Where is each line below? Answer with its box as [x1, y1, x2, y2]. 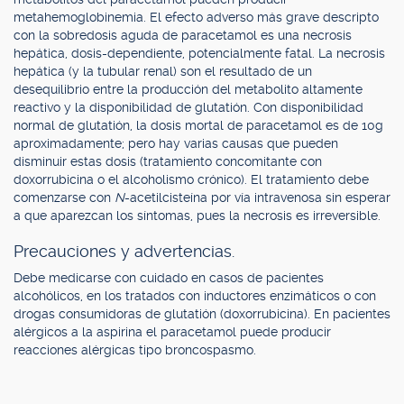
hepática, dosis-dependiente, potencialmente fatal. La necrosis [14, 46, 385, 60]
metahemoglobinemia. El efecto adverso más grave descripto [14, 10, 379, 24]
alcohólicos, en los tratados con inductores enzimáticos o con [14, 289, 376, 303]
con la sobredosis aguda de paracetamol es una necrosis [14, 28, 352, 42]
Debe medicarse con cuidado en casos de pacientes [14, 271, 324, 285]
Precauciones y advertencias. [14, 242, 234, 261]
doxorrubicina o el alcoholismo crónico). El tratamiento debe [14, 172, 369, 187]
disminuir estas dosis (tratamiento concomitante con [14, 154, 322, 169]
